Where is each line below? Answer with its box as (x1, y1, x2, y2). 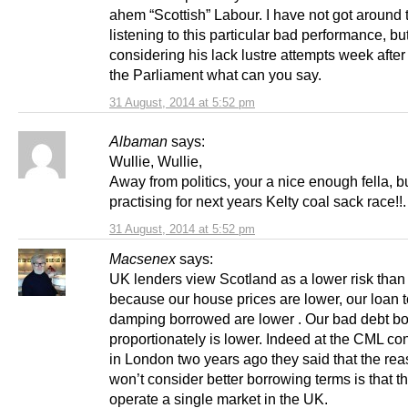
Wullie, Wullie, (109, 153, 202, 170)
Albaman (109, 133, 168, 150)
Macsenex (109, 250, 176, 268)
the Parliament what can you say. (109, 66, 321, 84)
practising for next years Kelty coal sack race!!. (109, 193, 406, 210)
